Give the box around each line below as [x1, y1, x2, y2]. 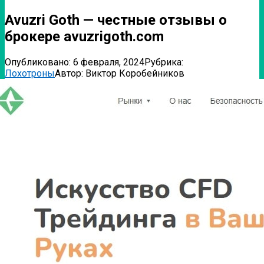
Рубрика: [144, 56, 183, 68]
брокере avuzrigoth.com [5, 28, 164, 45]
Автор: [55, 67, 83, 79]
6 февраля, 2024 [73, 56, 144, 68]
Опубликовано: [5, 56, 71, 68]
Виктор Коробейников [85, 67, 184, 79]
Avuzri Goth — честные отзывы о [5, 11, 227, 28]
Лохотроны [5, 67, 55, 79]
